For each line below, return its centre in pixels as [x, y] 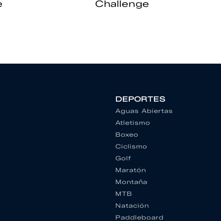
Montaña [131, 182]
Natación [132, 205]
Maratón [131, 170]
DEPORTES [141, 99]
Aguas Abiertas [144, 110]
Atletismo [133, 122]
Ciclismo [131, 146]
